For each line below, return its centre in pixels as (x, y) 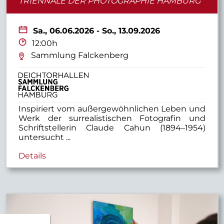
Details (32, 155)
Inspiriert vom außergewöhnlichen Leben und (112, 109)
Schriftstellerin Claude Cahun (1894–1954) (112, 128)
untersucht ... (45, 137)
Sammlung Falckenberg (80, 55)
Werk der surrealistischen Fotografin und (112, 118)
